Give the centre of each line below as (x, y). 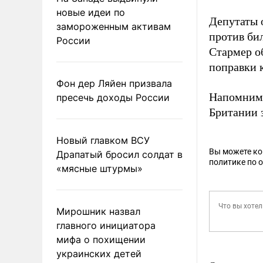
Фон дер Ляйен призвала (114, 83)
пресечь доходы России (113, 97)
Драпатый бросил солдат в (119, 154)
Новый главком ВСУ (103, 140)
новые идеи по (91, 12)
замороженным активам (114, 26)
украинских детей (99, 253)
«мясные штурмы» (100, 168)
